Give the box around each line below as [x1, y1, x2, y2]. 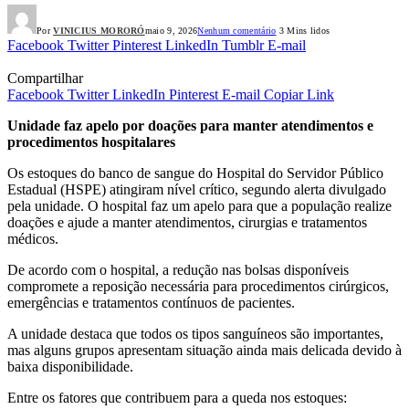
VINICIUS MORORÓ [53, 26, 145, 37]
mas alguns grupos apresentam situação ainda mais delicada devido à [7, 342, 402, 359]
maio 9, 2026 [144, 26, 198, 37]
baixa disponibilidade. [7, 359, 133, 375]
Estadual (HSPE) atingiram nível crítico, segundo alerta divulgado [7, 182, 386, 198]
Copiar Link [264, 87, 334, 103]
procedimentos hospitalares [7, 134, 175, 151]
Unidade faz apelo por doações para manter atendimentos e [7, 118, 373, 134]
